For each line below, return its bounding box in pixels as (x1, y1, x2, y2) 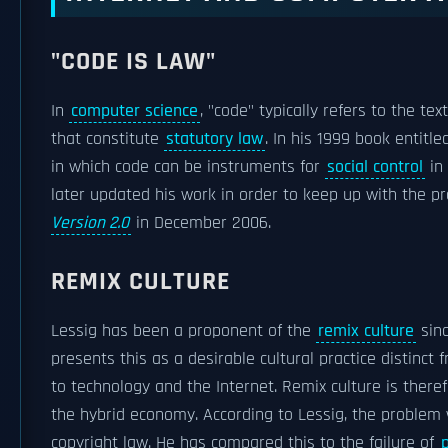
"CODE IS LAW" (51, 45, 216, 78)
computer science (71, 100, 198, 122)
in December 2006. (131, 212, 271, 234)
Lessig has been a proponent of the (51, 320, 316, 342)
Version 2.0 (51, 212, 129, 234)
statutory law (166, 128, 263, 150)
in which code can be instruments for (51, 156, 325, 178)
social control (327, 156, 423, 178)
